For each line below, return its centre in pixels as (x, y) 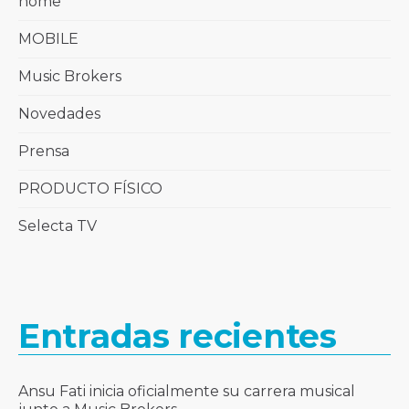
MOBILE (48, 38)
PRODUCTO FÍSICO (90, 188)
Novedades (59, 113)
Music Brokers (70, 76)
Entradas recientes (178, 336)
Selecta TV (58, 225)
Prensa (44, 151)
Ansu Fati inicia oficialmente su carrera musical (187, 391)
